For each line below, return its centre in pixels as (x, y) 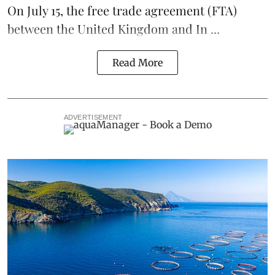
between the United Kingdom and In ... (114, 29)
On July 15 (34, 10)
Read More (137, 63)
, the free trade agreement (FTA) (149, 10)
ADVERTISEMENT (93, 118)
